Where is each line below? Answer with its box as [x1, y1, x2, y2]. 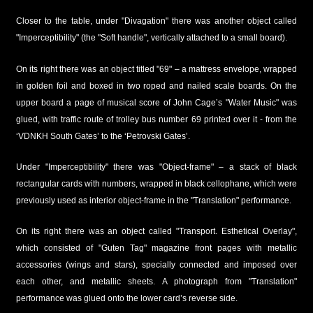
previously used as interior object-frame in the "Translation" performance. [15, 195, 291, 205]
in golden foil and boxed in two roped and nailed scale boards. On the [15, 80, 298, 91]
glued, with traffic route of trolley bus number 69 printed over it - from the [15, 114, 298, 124]
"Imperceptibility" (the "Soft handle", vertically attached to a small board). [15, 33, 287, 43]
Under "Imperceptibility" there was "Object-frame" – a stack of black [15, 161, 298, 172]
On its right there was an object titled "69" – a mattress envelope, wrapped [15, 64, 298, 74]
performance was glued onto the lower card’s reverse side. [15, 293, 238, 303]
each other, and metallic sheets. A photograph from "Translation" [15, 277, 298, 286]
